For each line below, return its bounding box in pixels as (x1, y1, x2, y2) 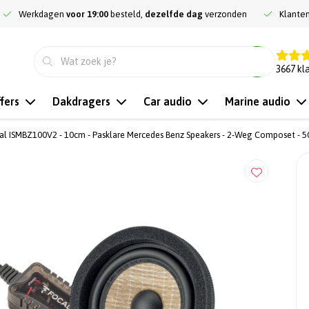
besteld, (108, 9, 145, 19)
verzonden (203, 9, 247, 19)
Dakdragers (52, 95, 110, 108)
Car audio (143, 95, 192, 108)
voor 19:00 (66, 9, 108, 19)
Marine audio (225, 95, 290, 108)
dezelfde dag (145, 9, 203, 19)
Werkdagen (19, 9, 66, 19)
